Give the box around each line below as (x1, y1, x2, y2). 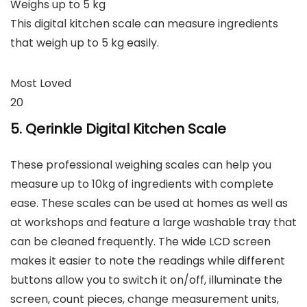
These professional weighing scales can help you (10, 156, 271, 173)
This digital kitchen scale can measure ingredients (10, 15, 278, 32)
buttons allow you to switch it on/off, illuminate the (10, 271, 282, 288)
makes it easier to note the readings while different (10, 252, 285, 269)
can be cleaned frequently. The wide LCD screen (10, 233, 271, 249)
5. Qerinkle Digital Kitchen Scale (10, 119, 226, 138)
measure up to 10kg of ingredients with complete (10, 175, 273, 192)
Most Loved (10, 75, 71, 91)
